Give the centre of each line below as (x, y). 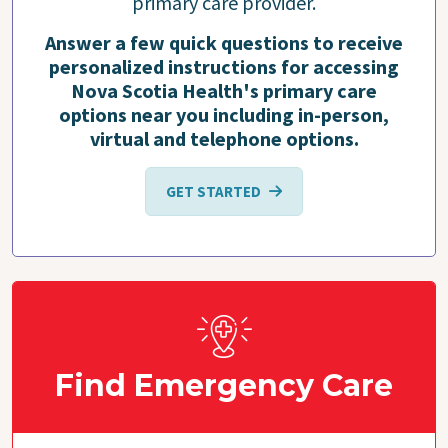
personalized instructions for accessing (224, 66)
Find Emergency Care (224, 385)
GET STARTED (213, 191)
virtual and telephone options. (224, 138)
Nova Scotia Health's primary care (224, 90)
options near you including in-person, (224, 114)
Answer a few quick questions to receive (224, 42)
